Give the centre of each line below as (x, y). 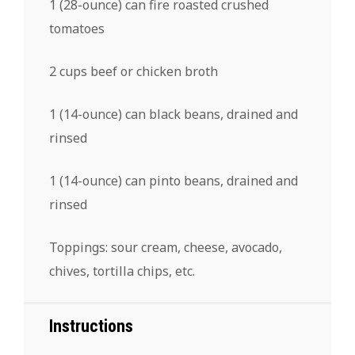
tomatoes (77, 28)
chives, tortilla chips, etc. (122, 271)
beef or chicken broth (153, 71)
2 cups (68, 71)
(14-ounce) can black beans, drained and (177, 114)
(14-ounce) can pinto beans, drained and (177, 180)
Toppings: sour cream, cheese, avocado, (166, 247)
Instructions (91, 326)
